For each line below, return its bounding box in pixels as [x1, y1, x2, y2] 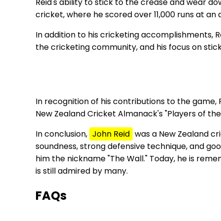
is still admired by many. [36, 165, 128, 177]
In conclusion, [36, 128, 89, 140]
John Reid [92, 128, 130, 140]
